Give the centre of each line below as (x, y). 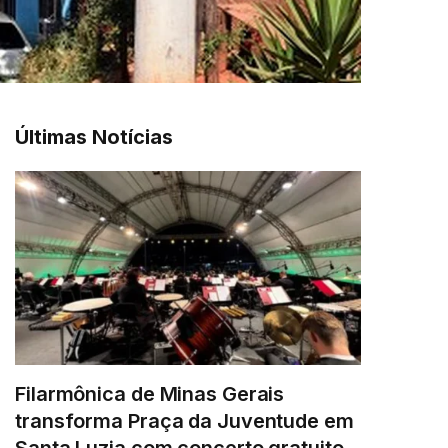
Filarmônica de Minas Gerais (150, 394)
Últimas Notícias (94, 136)
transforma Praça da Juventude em (184, 421)
